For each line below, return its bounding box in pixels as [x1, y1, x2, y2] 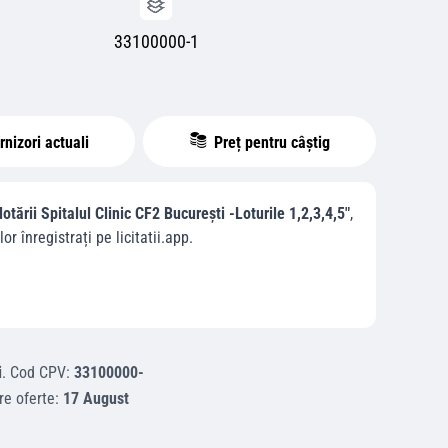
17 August [62, 389, 129, 408]
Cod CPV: [9, 363, 74, 382]
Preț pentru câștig [209, 133, 330, 152]
